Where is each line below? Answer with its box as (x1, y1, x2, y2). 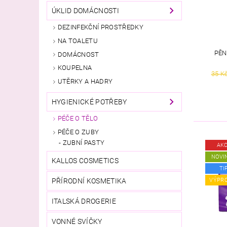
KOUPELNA (57, 64, 92, 72)
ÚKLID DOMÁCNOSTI (51, 7, 119, 15)
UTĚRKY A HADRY (57, 78, 113, 86)
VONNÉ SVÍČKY (51, 217, 102, 225)
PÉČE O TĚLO (57, 115, 98, 123)
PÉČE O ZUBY (57, 128, 99, 136)
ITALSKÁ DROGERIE (51, 197, 116, 205)
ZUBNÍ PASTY (62, 138, 105, 146)
